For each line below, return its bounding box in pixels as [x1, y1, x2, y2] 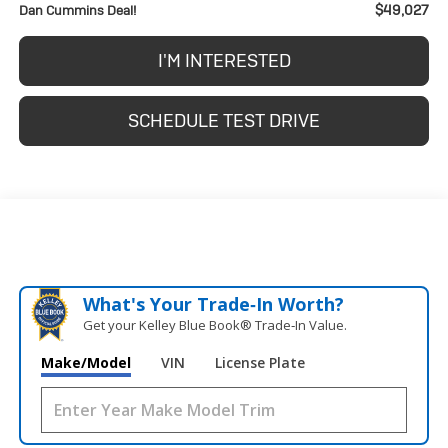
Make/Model [40, 353, 131, 373]
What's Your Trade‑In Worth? [82, 292, 344, 317]
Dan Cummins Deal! [18, 2, 136, 20]
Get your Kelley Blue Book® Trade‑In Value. [82, 316, 347, 335]
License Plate [214, 353, 305, 373]
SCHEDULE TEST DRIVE [128, 109, 320, 133]
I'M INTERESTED [157, 49, 291, 73]
